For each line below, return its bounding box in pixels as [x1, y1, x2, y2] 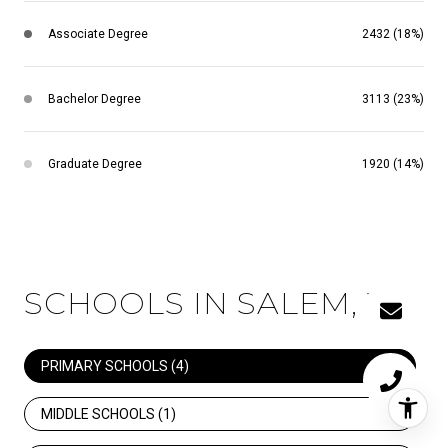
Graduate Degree [48, 156, 142, 171]
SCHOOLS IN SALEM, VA [24, 283, 410, 322]
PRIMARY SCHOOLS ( [41, 357, 176, 374]
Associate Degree [48, 26, 148, 41]
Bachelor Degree [48, 91, 141, 106]
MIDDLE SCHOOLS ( [41, 405, 163, 422]
